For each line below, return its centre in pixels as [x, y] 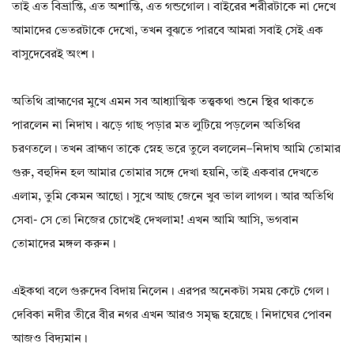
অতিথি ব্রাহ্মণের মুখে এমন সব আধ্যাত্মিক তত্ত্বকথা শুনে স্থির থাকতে [163, 103]
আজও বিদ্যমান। [50, 340]
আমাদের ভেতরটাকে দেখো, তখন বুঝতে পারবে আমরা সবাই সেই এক [168, 32]
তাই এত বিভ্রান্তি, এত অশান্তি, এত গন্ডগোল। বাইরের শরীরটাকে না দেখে [174, 8]
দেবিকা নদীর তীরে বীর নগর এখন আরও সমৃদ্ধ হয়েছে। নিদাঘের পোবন [172, 316]
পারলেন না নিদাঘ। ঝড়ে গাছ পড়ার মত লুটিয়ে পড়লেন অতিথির [156, 126]
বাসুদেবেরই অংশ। [53, 55]
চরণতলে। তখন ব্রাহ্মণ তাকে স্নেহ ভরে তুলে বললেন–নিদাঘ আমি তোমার [176, 150]
